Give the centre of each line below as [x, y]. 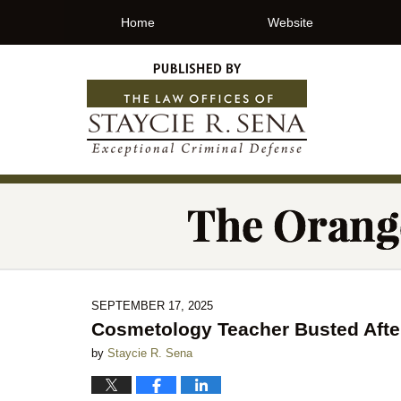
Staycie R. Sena [150, 353]
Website [290, 22]
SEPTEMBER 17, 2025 [152, 306]
